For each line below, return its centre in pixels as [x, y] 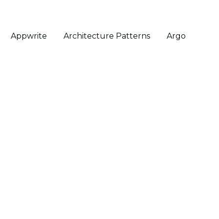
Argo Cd [183, 36]
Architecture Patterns [107, 36]
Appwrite [29, 36]
